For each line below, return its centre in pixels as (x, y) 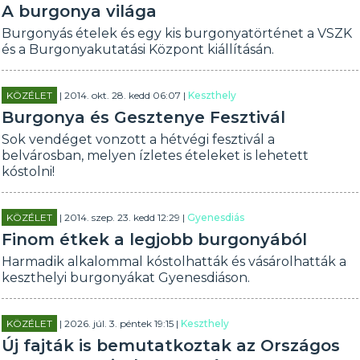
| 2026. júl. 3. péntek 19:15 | (119, 323)
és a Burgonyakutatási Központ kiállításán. (138, 49)
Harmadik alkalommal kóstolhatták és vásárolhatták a (174, 262)
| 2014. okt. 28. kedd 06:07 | (123, 95)
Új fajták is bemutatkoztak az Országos (171, 346)
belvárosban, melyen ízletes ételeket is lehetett (155, 155)
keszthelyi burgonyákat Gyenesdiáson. (126, 278)
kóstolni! (29, 172)
